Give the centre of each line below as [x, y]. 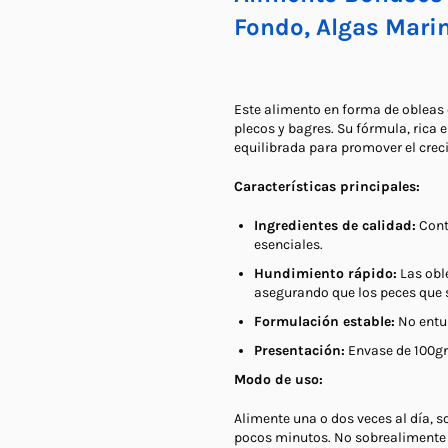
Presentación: [299, 350]
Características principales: [327, 186]
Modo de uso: [278, 379]
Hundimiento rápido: [325, 273]
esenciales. [288, 244]
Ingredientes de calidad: [335, 225]
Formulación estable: [324, 321]
